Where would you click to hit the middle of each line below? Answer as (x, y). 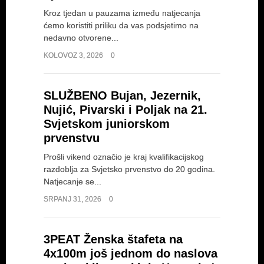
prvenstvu (72, 138)
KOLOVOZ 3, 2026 (74, 55)
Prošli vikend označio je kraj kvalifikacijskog (124, 157)
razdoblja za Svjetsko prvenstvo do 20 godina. (129, 169)
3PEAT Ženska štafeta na (113, 239)
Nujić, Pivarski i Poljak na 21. (126, 110)
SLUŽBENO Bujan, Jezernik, (122, 95)
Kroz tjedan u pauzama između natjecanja (122, 13)
